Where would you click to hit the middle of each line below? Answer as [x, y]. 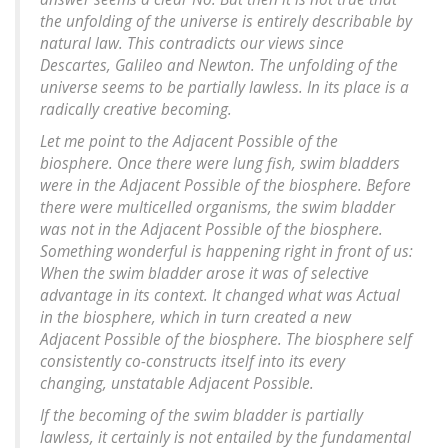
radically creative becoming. [136, 110]
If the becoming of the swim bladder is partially [201, 416]
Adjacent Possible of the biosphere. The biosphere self [226, 340]
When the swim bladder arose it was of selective [204, 274]
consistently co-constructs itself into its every [192, 362]
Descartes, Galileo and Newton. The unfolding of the [219, 66]
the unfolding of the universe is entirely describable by [226, 22]
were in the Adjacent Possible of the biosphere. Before [225, 186]
